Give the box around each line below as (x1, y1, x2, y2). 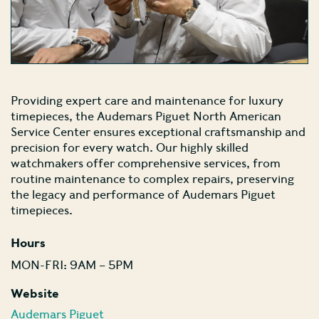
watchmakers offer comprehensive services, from (11, 155, 281, 170)
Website (11, 286, 59, 301)
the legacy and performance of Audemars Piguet (11, 187, 276, 202)
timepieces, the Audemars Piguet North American (11, 108, 281, 123)
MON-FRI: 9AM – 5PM (11, 257, 133, 272)
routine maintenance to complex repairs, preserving (11, 171, 294, 186)
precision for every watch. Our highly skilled (11, 140, 249, 155)
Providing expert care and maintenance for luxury (11, 93, 283, 108)
